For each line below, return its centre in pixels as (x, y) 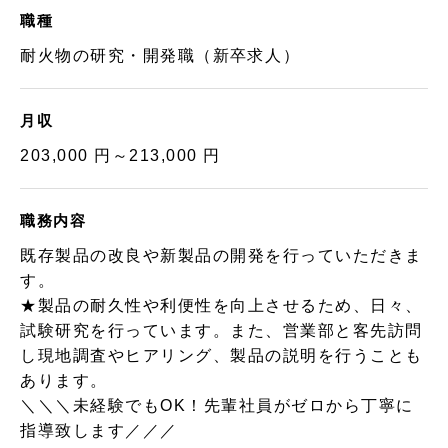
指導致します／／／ (99, 430)
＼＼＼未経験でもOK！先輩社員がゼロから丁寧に (217, 405)
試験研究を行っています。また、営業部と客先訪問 (221, 330)
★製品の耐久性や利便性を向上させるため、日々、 (221, 305)
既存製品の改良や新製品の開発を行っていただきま (221, 255)
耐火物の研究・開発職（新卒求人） (160, 55)
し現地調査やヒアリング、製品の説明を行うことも (221, 355)
